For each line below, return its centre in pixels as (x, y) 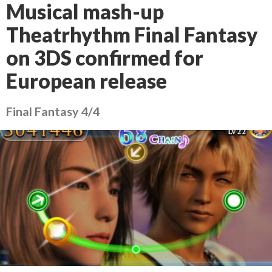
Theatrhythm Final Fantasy (132, 35)
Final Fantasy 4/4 (53, 111)
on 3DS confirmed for (105, 58)
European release (87, 81)
